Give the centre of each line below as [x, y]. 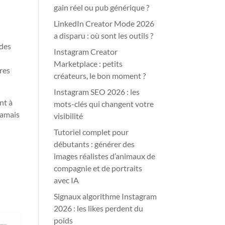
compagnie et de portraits [98, 168]
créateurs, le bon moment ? [100, 76]
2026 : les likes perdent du [99, 208]
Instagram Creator [86, 51]
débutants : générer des [94, 144]
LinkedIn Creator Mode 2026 [104, 23]
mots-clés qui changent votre [104, 104]
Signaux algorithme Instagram [105, 196]
